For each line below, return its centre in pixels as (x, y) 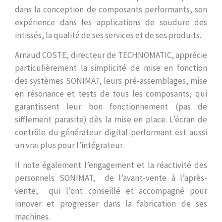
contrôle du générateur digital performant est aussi (111, 133)
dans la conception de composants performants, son (111, 10)
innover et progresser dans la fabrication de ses (111, 204)
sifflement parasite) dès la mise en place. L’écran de (111, 120)
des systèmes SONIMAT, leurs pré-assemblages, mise (111, 81)
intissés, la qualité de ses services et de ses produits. (108, 35)
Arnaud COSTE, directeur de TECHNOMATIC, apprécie (111, 55)
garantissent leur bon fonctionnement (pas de (111, 107)
